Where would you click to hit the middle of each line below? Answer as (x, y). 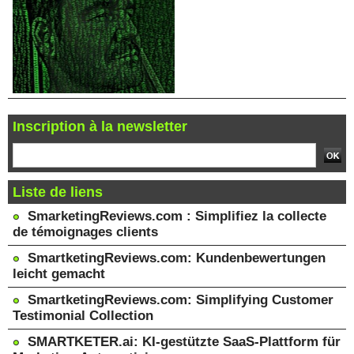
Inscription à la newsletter (100, 126)
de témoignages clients (85, 232)
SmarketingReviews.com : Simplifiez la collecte (177, 216)
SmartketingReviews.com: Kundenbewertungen (177, 258)
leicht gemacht (59, 274)
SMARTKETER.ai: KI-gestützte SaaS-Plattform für (184, 342)
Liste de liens (58, 192)
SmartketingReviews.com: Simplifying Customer (181, 300)
